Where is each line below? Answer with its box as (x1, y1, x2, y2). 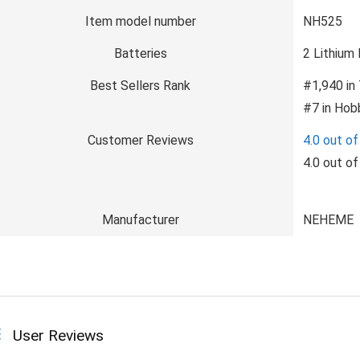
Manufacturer (101, 212, 179, 227)
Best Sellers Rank (90, 78, 190, 93)
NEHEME (303, 212, 354, 227)
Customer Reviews (87, 133, 194, 148)
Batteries (113, 46, 167, 61)
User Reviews (13, 326, 104, 345)
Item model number (84, 14, 196, 29)
